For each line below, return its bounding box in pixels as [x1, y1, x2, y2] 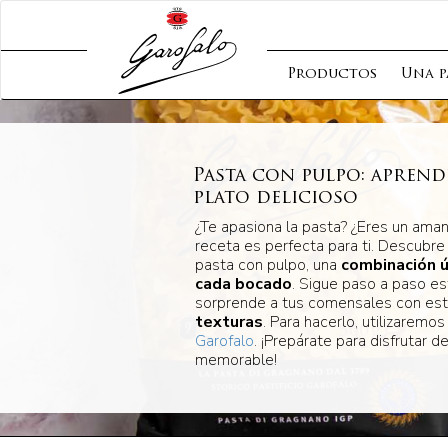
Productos [287, 67, 377, 82]
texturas [194, 311, 263, 333]
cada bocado [194, 273, 292, 295]
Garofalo [194, 330, 254, 352]
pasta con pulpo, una [194, 254, 341, 276]
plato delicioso [192, 189, 358, 208]
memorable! [194, 349, 277, 371]
